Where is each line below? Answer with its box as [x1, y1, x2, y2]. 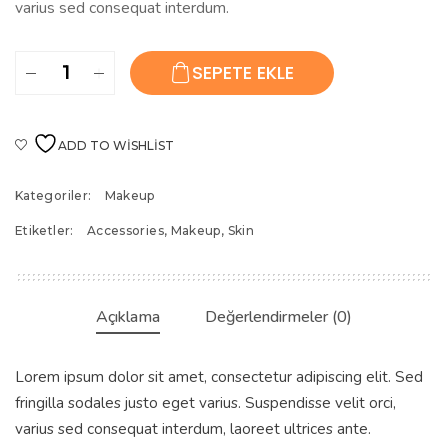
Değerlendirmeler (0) [205, 306, 352, 329]
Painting [45, 54, 101, 75]
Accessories [86, 223, 164, 239]
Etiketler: [15, 223, 77, 239]
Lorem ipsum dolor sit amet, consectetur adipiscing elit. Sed [15, 367, 423, 388]
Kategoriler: [15, 188, 95, 204]
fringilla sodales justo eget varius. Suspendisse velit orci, [15, 393, 396, 414]
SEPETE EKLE [192, 60, 294, 86]
